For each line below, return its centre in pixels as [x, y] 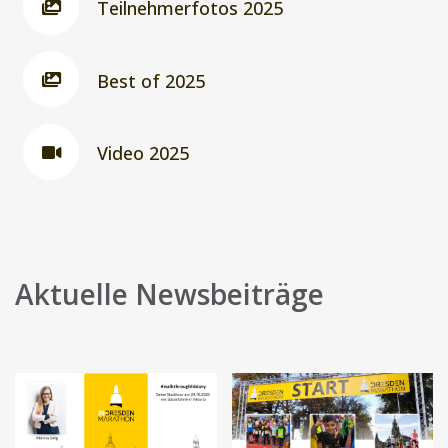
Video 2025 [143, 153]
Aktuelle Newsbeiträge [169, 293]
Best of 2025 [151, 80]
